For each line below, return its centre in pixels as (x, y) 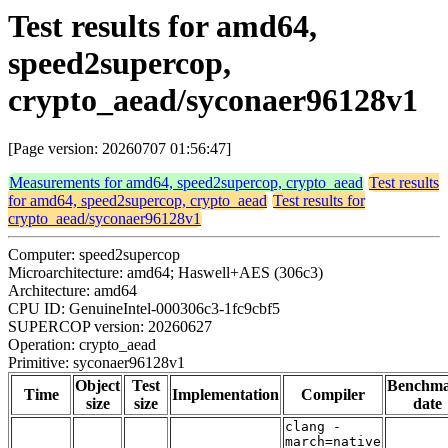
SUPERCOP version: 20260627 (110, 327)
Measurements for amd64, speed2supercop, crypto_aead (186, 183)
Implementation (225, 395)
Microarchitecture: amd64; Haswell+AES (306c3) (165, 273)
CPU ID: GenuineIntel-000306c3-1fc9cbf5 (144, 309)
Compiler (333, 395)
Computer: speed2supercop (94, 255)
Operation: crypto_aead (82, 345)
